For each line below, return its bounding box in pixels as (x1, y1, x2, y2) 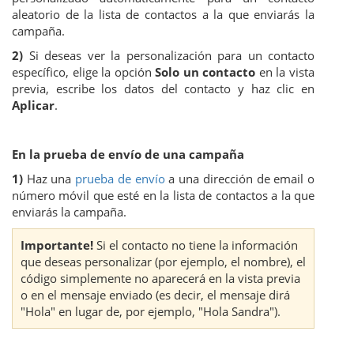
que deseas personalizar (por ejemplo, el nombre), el (21, 254, 306, 270)
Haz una (23, 171, 76, 187)
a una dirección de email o (164, 171, 315, 187)
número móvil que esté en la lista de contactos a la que (12, 187, 314, 204)
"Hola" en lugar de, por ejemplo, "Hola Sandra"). (21, 303, 281, 320)
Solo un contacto (155, 64, 256, 81)
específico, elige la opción (12, 64, 156, 81)
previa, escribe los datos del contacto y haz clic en (12, 81, 314, 97)
